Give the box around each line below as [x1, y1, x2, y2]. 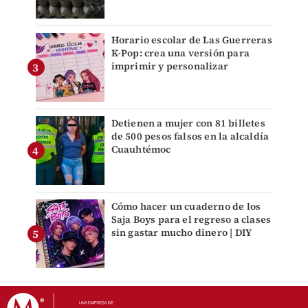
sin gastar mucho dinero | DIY [111, 225, 252, 240]
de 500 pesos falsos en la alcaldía [111, 129, 269, 144]
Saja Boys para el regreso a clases [111, 212, 272, 227]
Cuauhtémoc [111, 142, 171, 157]
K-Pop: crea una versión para [111, 46, 250, 60]
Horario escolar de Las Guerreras [111, 33, 272, 47]
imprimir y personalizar [111, 59, 229, 74]
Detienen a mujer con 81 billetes [111, 116, 265, 131]
